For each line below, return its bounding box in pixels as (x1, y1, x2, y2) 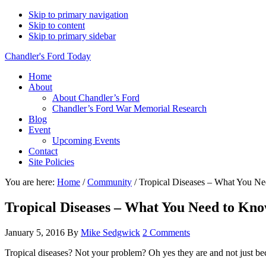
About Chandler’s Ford (52, 93, 140, 103)
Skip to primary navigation (28, 9, 128, 20)
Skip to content (28, 20, 85, 30)
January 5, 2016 (5, 227, 65, 237)
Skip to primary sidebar (28, 31, 116, 41)
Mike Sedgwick (81, 227, 140, 237)
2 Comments (142, 227, 190, 237)
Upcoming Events (52, 135, 120, 145)
